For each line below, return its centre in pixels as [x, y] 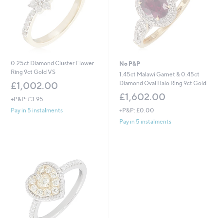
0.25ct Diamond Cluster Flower [52, 63]
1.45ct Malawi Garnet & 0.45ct [159, 74]
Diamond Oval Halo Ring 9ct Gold [163, 83]
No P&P [129, 64]
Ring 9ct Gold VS [33, 72]
